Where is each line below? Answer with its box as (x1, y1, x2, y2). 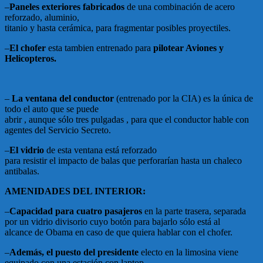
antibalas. (5, 166, 39, 176)
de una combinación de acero (127, 1, 235, 12)
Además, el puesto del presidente (9, 247, 141, 257)
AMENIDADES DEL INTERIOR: (5, 186, 146, 196)
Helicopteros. (5, 53, 56, 63)
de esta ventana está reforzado (46, 144, 157, 155)
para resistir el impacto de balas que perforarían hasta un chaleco (5, 155, 242, 166)
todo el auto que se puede (5, 103, 99, 114)
